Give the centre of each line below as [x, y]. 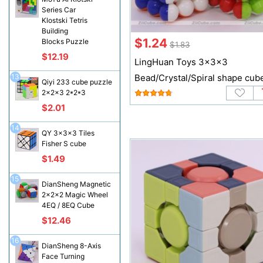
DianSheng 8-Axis [71, 246]
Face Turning [63, 256]
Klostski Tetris [64, 20]
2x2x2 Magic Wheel [75, 195]
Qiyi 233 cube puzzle [77, 82]
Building [55, 31]
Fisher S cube [64, 144]
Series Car [58, 10]
